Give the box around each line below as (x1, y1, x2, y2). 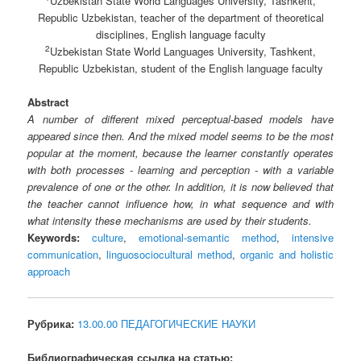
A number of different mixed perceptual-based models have (27, 111, 334, 127)
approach (27, 263, 71, 280)
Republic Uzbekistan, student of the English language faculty (38, 60, 323, 77)
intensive (291, 230, 334, 246)
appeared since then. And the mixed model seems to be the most (27, 128, 334, 144)
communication (27, 247, 99, 263)
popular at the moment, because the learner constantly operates (27, 145, 334, 161)
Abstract (27, 94, 69, 110)
